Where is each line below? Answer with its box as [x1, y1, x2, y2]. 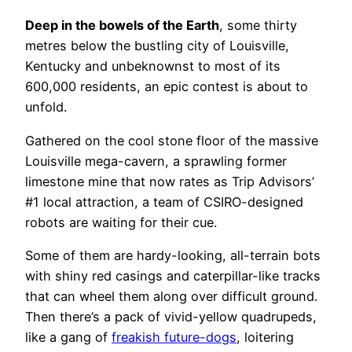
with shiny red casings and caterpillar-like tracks [25, 267, 321, 284]
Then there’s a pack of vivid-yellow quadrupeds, [25, 308, 317, 324]
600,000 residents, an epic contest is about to [25, 79, 308, 95]
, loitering [236, 328, 294, 345]
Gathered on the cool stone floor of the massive [25, 132, 318, 148]
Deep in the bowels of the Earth [25, 17, 219, 34]
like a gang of [25, 328, 112, 345]
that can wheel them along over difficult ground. [25, 288, 317, 304]
